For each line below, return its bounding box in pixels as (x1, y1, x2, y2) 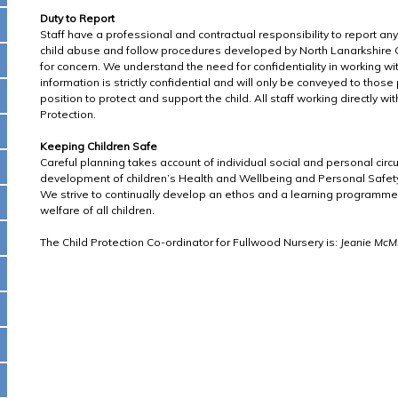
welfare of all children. (40, 203, 155, 217)
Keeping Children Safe (40, 139, 157, 153)
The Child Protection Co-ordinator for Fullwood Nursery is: (40, 235, 340, 249)
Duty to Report (40, 12, 115, 25)
